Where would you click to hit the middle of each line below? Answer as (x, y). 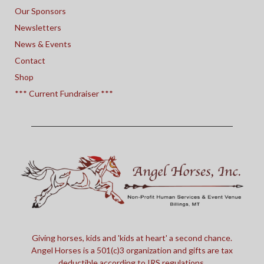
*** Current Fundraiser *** (64, 93)
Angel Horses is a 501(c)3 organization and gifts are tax (132, 250)
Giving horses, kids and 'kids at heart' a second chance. (132, 237)
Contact (30, 60)
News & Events (43, 44)
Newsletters (38, 27)
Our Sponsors (40, 11)
